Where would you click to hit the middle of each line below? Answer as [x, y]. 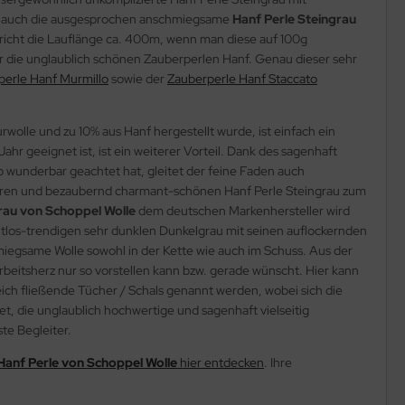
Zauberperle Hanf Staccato [242, 78]
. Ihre [278, 362]
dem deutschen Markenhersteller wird [244, 210]
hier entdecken [222, 362]
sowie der [138, 78]
